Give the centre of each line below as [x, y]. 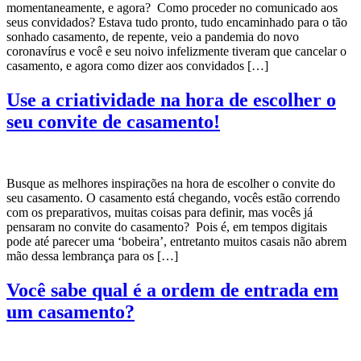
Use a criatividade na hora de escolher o [171, 100]
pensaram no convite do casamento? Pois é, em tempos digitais [167, 227]
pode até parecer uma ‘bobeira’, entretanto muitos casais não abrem [176, 242]
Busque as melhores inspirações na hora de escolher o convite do [171, 184]
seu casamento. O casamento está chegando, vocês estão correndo [173, 198]
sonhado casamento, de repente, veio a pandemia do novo [153, 37]
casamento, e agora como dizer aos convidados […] [137, 66]
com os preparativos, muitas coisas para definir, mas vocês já [160, 213]
